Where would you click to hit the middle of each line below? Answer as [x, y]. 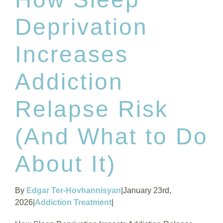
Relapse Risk [92, 109]
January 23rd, [147, 190]
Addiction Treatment [73, 202]
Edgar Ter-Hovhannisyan [74, 190]
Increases [72, 54]
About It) [65, 164]
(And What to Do [111, 136]
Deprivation [81, 27]
